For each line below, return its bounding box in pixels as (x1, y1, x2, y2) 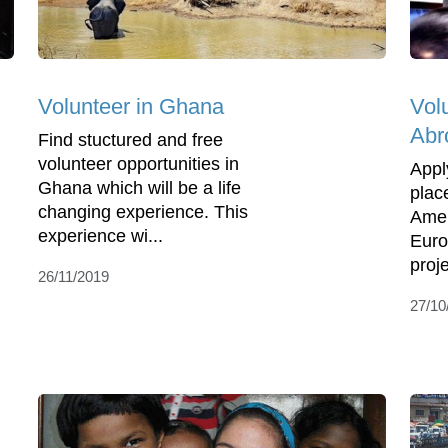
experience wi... (38, 226, 163, 247)
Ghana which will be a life (38, 178, 241, 199)
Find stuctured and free (38, 130, 223, 151)
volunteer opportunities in (38, 154, 239, 175)
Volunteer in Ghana (38, 94, 224, 120)
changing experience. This (38, 202, 248, 223)
